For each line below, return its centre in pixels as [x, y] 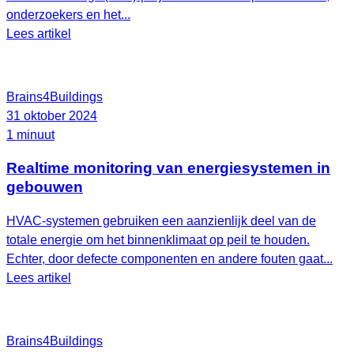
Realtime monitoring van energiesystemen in [168, 168]
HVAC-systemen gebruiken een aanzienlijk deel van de [161, 220]
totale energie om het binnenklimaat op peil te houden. [158, 239]
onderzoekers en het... [68, 14]
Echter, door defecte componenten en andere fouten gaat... [169, 258]
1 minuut [30, 134]
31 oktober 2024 [52, 115]
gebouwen [45, 187]
